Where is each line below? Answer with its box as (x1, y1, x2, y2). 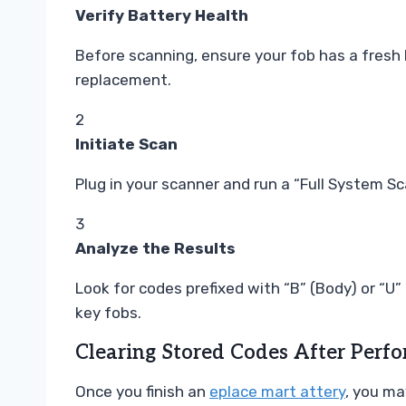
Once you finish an (75, 382, 209, 401)
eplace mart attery (209, 382, 345, 401)
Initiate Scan (75, 135, 178, 154)
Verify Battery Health (75, 6, 248, 25)
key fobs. (75, 304, 141, 323)
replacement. (75, 71, 171, 90)
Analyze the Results (75, 239, 236, 258)
